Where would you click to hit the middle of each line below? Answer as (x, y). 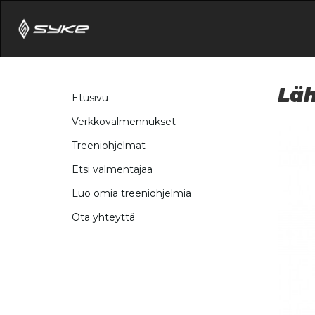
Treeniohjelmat (109, 146)
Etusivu (90, 98)
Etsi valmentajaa (112, 170)
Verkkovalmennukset (124, 122)
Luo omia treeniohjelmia (131, 194)
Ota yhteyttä (103, 218)
